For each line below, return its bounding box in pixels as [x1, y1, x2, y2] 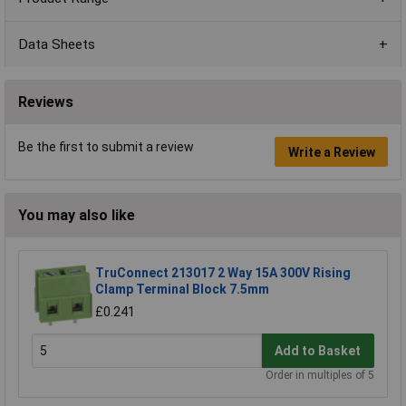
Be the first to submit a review [18, 140, 194, 155]
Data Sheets [18, 35, 95, 53]
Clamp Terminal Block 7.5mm [95, 282, 269, 297]
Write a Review [287, 144, 375, 159]
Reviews [18, 93, 73, 111]
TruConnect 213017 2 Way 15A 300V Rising [95, 266, 351, 281]
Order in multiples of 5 [266, 369, 374, 382]
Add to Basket [275, 343, 362, 358]
